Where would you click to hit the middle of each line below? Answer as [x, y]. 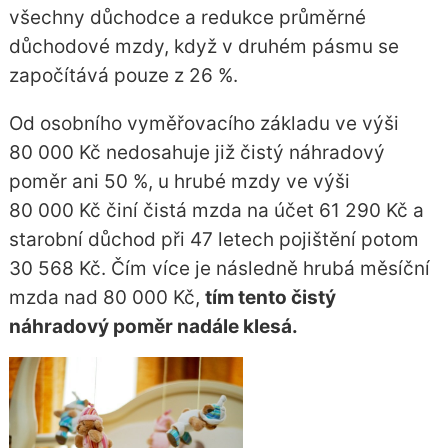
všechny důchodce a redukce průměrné [187, 17]
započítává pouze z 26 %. [123, 75]
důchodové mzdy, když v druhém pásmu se [203, 46]
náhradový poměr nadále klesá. [155, 326]
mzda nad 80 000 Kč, [106, 297]
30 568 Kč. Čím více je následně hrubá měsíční [219, 268]
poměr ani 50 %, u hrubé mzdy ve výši [179, 181]
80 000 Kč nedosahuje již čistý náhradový [196, 152]
